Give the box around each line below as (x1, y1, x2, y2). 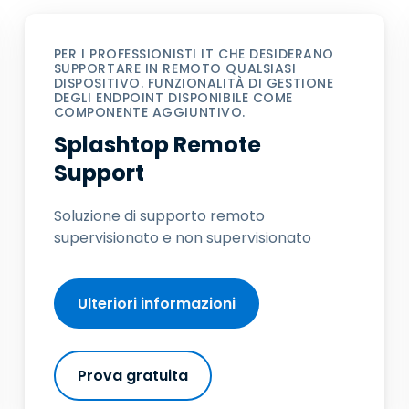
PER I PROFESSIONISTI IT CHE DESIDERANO (53, 45, 334, 63)
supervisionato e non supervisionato (53, 227, 311, 248)
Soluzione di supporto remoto (53, 205, 265, 226)
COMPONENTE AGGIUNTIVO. (53, 103, 246, 121)
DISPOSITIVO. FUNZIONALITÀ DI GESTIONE (53, 74, 334, 92)
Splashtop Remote (53, 130, 261, 160)
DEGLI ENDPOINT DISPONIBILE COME (53, 89, 294, 107)
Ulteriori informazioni (77, 293, 236, 314)
